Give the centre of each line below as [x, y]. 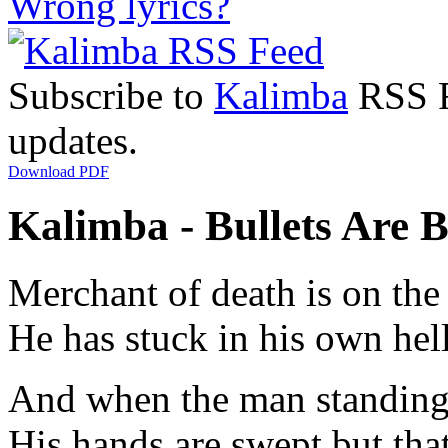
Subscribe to [111, 95]
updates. [73, 140]
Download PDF [58, 171]
